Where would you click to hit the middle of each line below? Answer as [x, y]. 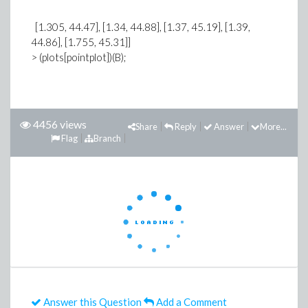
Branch [107, 138]
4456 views [60, 124]
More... [273, 126]
